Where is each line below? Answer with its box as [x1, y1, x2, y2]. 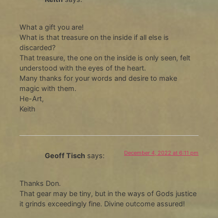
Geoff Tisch [44, 151, 85, 160]
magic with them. [19, 84, 76, 92]
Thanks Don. [19, 179, 61, 187]
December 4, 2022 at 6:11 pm [124, 149, 199, 157]
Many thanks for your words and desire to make [19, 73, 177, 82]
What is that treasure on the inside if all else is [19, 33, 169, 41]
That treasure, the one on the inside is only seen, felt [19, 53, 190, 62]
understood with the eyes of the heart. [19, 63, 146, 72]
